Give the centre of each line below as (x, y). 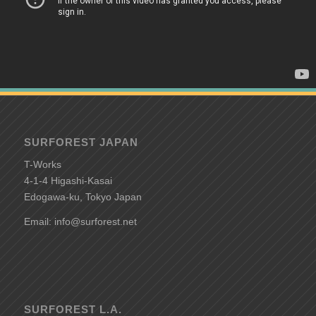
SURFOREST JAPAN (81, 142)
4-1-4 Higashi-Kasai (68, 181)
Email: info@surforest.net (80, 222)
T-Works (42, 165)
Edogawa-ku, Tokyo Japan (83, 197)
